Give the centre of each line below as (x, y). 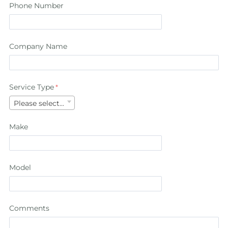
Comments (29, 208)
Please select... (39, 104)
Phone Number (36, 6)
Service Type (32, 87)
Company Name (38, 47)
